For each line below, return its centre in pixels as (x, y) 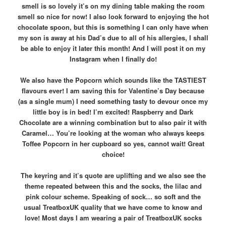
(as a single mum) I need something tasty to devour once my (113, 101)
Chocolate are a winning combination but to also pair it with (113, 123)
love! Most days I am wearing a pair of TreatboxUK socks (113, 218)
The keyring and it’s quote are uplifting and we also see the (113, 176)
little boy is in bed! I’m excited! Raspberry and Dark (113, 112)
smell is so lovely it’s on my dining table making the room (113, 6)
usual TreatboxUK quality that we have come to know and (113, 207)
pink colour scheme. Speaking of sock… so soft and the (113, 197)
